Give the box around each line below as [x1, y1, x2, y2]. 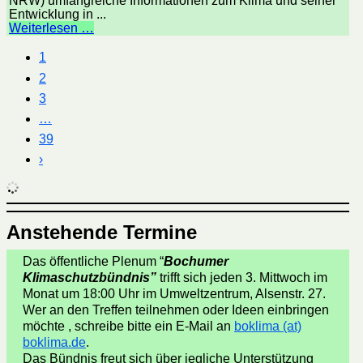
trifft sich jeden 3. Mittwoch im [156, 271, 327, 285]
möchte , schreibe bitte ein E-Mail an [23, 319, 234, 334]
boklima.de [23, 335, 86, 350]
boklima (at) [234, 319, 301, 334]
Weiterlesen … [9, 21, 94, 36]
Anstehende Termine [6, 221, 197, 244]
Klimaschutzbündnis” [23, 271, 156, 285]
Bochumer [164, 254, 228, 269]
